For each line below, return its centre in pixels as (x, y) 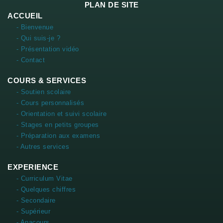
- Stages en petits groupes (57, 124)
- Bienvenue (35, 27)
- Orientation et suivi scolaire (61, 113)
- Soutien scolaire (44, 92)
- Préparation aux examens (58, 135)
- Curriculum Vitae (44, 178)
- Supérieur (33, 211)
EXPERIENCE (33, 167)
